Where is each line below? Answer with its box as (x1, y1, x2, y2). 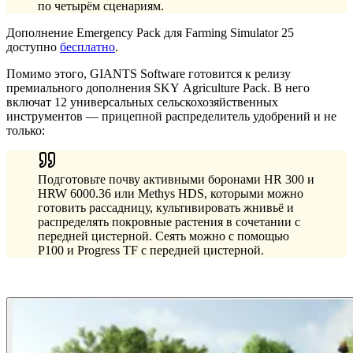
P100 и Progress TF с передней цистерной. (38, 243, 264, 257)
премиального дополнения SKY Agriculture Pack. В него (6, 80, 310, 95)
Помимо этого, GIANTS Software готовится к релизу (6, 66, 291, 80)
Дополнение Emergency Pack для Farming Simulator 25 (6, 25, 294, 39)
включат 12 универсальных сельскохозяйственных (6, 95, 278, 109)
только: (6, 123, 45, 137)
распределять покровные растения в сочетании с (38, 214, 300, 229)
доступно (6, 39, 60, 54)
